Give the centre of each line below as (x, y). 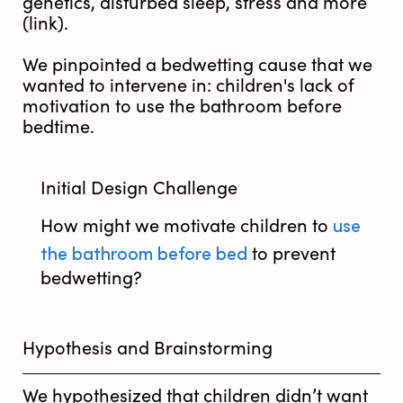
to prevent (291, 254)
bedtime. (58, 127)
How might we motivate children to (187, 226)
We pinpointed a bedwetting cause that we (197, 65)
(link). (45, 23)
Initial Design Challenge (139, 188)
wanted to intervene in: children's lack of (188, 85)
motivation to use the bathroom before (182, 106)
